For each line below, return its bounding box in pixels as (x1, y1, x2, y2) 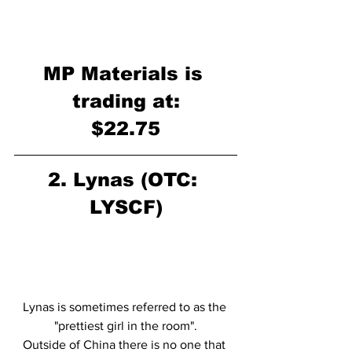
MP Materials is (42, 62, 209, 84)
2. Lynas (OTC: (48, 168, 203, 190)
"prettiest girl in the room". (54, 319, 197, 333)
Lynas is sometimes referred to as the (22, 300, 229, 314)
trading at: (71, 90, 180, 112)
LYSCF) (89, 196, 163, 218)
